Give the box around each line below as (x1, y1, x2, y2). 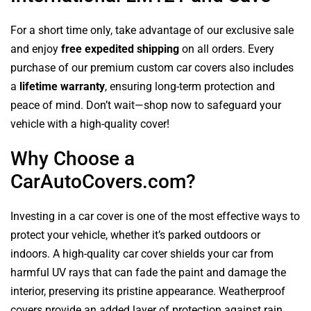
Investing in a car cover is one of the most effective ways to (10, 209, 300, 223)
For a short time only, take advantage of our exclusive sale (10, 23, 294, 37)
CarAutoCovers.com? (10, 169, 196, 193)
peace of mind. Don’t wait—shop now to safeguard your (10, 98, 281, 112)
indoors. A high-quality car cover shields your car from (10, 246, 274, 260)
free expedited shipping (61, 42, 179, 56)
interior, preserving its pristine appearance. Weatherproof (10, 284, 285, 298)
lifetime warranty (19, 79, 105, 93)
